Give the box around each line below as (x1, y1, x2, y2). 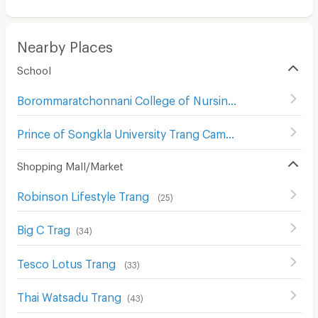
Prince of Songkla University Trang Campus (225, 127, 234, 137)
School (16, 63, 51, 72)
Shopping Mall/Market (16, 159, 124, 168)
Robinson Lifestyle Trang (16, 189, 152, 199)
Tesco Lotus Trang (16, 256, 119, 266)
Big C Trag (16, 223, 70, 233)
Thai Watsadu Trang (16, 290, 121, 300)
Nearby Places (16, 38, 113, 50)
